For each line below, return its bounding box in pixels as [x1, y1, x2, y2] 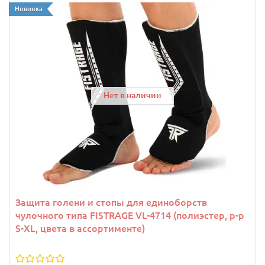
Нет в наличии [104, 91, 161, 101]
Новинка [15, 5, 43, 12]
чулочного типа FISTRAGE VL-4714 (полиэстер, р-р [15, 209, 244, 221]
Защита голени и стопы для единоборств [15, 196, 207, 208]
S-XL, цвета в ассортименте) [15, 222, 145, 234]
